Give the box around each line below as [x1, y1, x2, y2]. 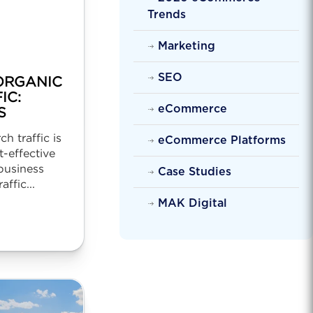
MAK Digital [157, 198, 227, 209]
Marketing [157, 41, 215, 52]
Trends [147, 9, 186, 20]
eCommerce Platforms [157, 135, 286, 146]
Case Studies [157, 166, 231, 177]
